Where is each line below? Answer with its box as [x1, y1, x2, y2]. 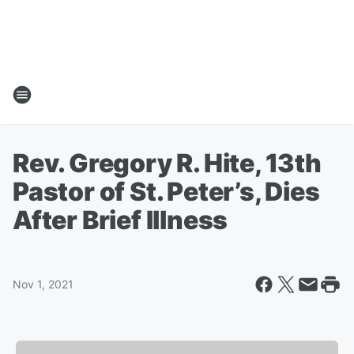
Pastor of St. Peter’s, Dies [13, 176, 320, 207]
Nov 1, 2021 [13, 277, 73, 291]
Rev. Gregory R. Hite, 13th [13, 148, 322, 179]
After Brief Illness [13, 205, 228, 235]
